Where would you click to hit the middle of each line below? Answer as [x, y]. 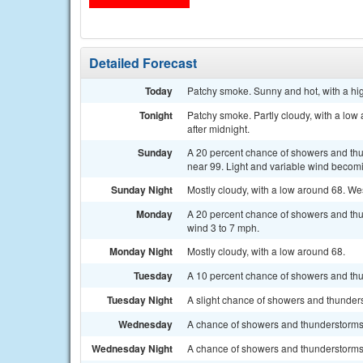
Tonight [156, 115]
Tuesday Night [140, 300]
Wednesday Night [132, 348]
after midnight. [218, 128]
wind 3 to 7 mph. [223, 227]
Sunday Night [142, 190]
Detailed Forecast [143, 63]
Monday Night [141, 251]
